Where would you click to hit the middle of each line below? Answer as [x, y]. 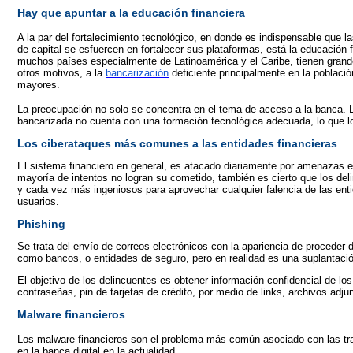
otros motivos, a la [60, 73]
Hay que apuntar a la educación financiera [131, 13]
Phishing [41, 224]
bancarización [137, 73]
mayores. [39, 85]
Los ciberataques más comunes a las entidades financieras [177, 143]
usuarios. [38, 201]
